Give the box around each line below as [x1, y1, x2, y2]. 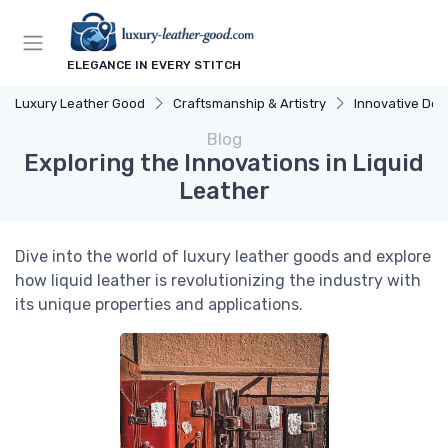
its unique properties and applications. [15, 295, 303, 315]
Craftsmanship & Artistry [173, 96, 326, 112]
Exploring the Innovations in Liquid [24, 149, 424, 178]
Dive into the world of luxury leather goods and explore [15, 247, 431, 267]
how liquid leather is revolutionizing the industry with [15, 271, 421, 291]
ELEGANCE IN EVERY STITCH [67, 58, 241, 73]
